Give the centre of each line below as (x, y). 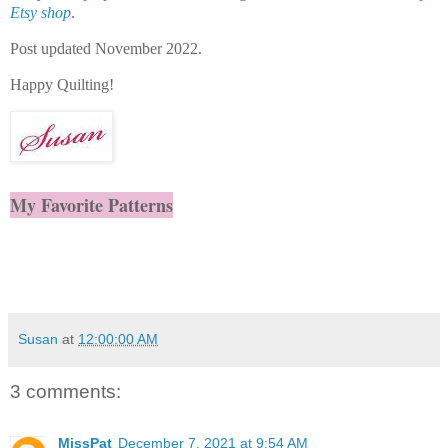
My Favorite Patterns (91, 204)
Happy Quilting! (62, 85)
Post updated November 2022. (106, 49)
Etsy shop (40, 13)
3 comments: (65, 391)
